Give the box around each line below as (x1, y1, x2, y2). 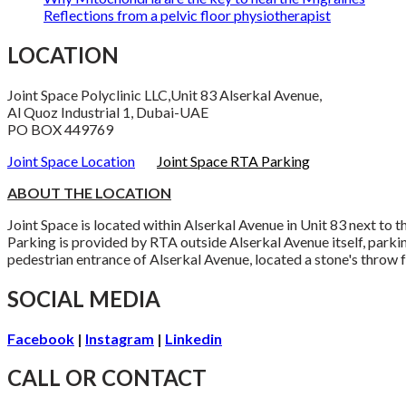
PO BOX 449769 (7, 120, 113, 138)
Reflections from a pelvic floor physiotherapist (43, 5, 331, 24)
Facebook (7, 329, 74, 347)
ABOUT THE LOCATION (7, 183, 171, 201)
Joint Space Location (7, 151, 135, 169)
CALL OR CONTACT (7, 364, 207, 391)
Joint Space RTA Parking (157, 151, 310, 169)
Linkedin (165, 329, 222, 347)
